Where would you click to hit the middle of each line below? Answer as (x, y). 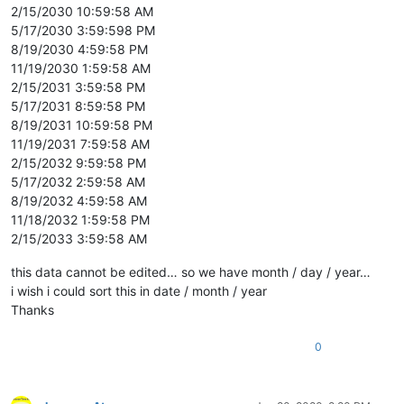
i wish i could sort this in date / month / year (139, 290)
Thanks (32, 309)
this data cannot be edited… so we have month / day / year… (191, 271)
